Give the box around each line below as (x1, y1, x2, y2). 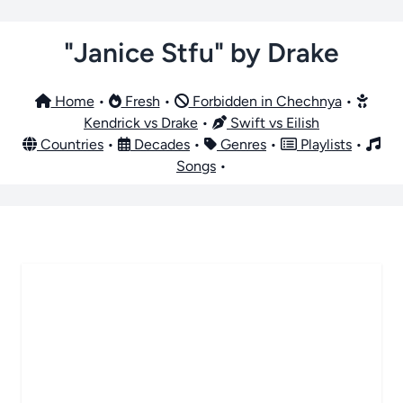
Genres (217, 136, 266, 153)
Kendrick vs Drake (84, 114, 198, 131)
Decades (130, 136, 190, 153)
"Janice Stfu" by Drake (64, 36, 339, 69)
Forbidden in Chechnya (188, 93, 342, 110)
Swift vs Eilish (227, 114, 319, 131)
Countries (37, 136, 103, 153)
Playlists (297, 136, 352, 153)
